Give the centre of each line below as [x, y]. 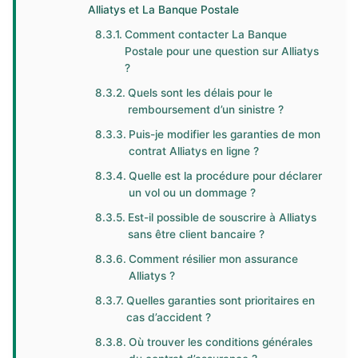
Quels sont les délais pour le [200, 93]
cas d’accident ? [168, 317]
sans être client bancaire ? [196, 234]
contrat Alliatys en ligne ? [193, 151]
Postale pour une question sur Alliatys [221, 51]
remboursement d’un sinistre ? [205, 109]
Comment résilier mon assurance [213, 259]
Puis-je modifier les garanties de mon [224, 134]
